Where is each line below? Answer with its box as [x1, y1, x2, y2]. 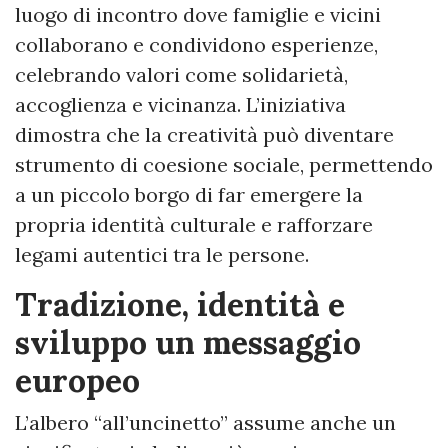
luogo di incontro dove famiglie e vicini [15, 2, 381, 28]
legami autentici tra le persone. [15, 242, 309, 268]
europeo [15, 360, 140, 402]
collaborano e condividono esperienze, [15, 32, 378, 58]
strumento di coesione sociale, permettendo [15, 152, 433, 178]
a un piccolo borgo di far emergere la [15, 182, 363, 208]
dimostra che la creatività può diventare [15, 122, 394, 148]
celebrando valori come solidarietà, [15, 62, 348, 88]
